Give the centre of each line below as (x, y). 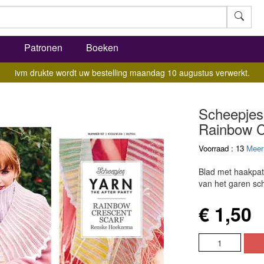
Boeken (102, 47)
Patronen (43, 47)
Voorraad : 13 (222, 148)
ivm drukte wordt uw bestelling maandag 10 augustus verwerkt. (132, 72)
